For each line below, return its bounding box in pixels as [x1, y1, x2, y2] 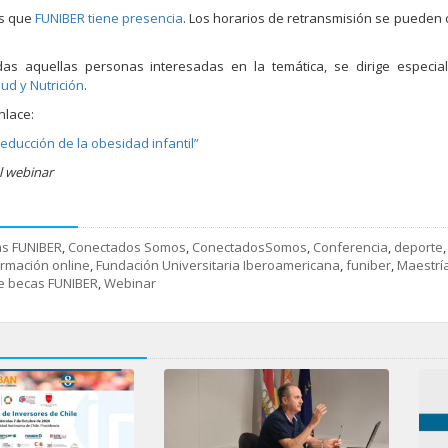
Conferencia [313, 237, 388, 256]
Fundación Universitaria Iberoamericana [96, 255, 340, 274]
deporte [394, 237, 443, 256]
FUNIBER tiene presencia [35, 8, 184, 27]
